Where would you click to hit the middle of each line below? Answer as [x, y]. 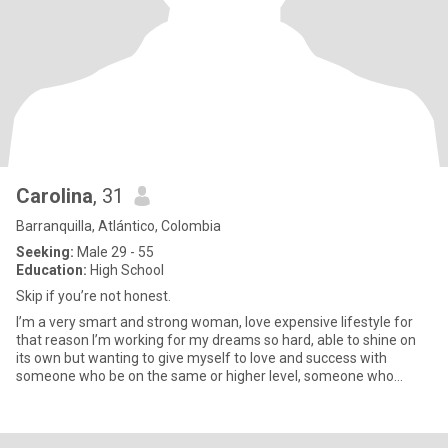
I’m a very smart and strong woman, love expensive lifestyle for [214, 322]
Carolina [54, 196]
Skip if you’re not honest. [93, 296]
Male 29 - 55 [114, 252]
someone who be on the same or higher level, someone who [205, 376]
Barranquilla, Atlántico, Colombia [118, 226]
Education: [51, 270]
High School [125, 270]
